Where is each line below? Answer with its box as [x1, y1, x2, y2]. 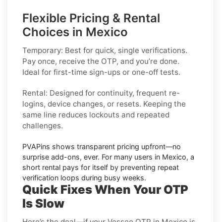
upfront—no [139, 142, 181, 151]
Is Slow [22, 196, 64, 211]
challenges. [22, 120, 63, 130]
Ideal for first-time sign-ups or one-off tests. [22, 67, 180, 77]
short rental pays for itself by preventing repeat [22, 163, 179, 171]
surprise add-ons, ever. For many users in [22, 152, 162, 161]
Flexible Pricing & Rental [22, 10, 160, 25]
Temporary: [22, 45, 63, 55]
